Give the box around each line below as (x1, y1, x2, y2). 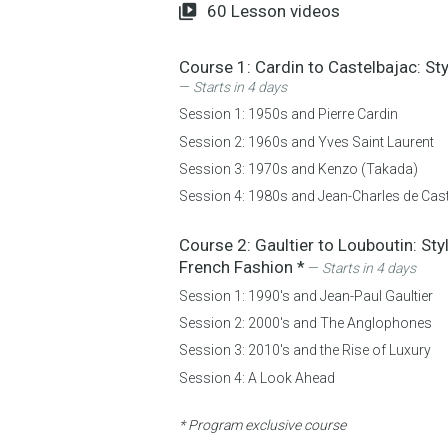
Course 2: (179, 235, 255, 256)
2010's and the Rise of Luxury (248, 342, 431, 359)
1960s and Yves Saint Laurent (248, 133, 434, 150)
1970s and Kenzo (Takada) (248, 160, 418, 177)
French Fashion (179, 257, 297, 278)
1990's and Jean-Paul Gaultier (248, 287, 433, 304)
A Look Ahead (248, 369, 335, 386)
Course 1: (179, 56, 255, 77)
